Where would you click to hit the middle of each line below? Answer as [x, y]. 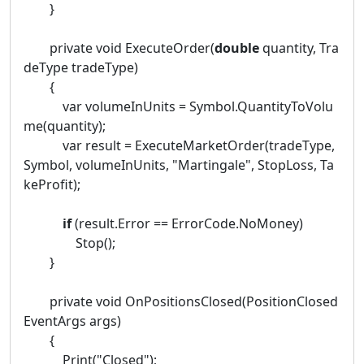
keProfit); [52, 184]
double [237, 48]
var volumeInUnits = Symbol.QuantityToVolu [178, 106]
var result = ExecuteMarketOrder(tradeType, [181, 145]
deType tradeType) [81, 67]
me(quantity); [65, 126]
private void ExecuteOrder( [119, 48]
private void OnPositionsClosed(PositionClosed [181, 301]
